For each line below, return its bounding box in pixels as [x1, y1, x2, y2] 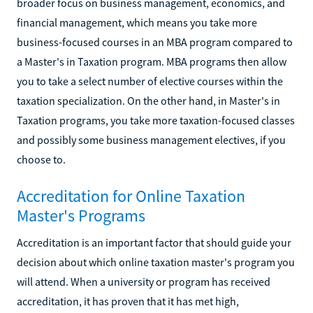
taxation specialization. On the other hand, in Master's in [17, 93, 280, 108]
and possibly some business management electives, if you [17, 132, 286, 147]
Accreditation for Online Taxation [17, 184, 245, 207]
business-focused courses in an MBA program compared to [17, 34, 293, 49]
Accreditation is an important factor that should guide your [17, 235, 291, 249]
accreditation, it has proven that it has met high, [17, 293, 239, 308]
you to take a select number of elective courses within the [17, 73, 283, 88]
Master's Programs [17, 204, 145, 226]
